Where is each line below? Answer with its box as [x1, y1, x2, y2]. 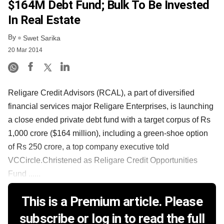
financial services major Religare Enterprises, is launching [8, 101, 213, 110]
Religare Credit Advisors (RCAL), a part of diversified [8, 88, 194, 97]
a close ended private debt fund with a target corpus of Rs [8, 115, 210, 124]
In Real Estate [8, 13, 80, 27]
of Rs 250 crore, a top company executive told [8, 142, 169, 151]
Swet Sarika [23, 33, 60, 42]
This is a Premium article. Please [21, 193, 202, 209]
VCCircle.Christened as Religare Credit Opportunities [8, 155, 197, 164]
